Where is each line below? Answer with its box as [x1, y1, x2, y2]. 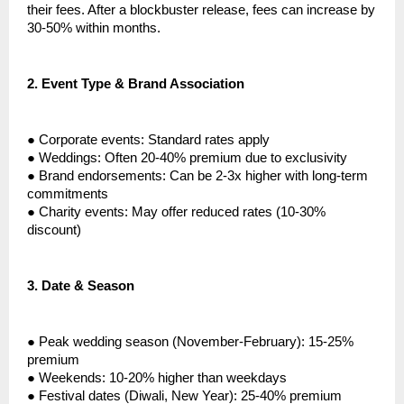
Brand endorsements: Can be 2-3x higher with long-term [39, 169, 368, 184]
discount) [27, 223, 81, 238]
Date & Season [41, 279, 134, 294]
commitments [27, 187, 108, 202]
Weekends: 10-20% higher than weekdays [39, 371, 287, 386]
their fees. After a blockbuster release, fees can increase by [27, 3, 375, 18]
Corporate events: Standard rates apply [39, 133, 270, 148]
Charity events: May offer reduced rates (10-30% [39, 205, 326, 220]
